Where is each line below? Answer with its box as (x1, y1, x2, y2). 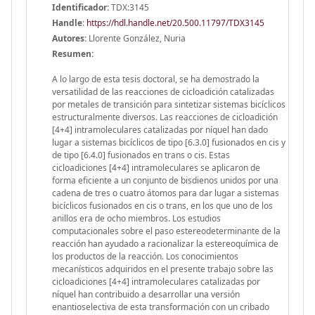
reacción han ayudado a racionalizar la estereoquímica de (52, 237, 278, 250)
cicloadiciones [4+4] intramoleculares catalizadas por (52, 275, 260, 288)
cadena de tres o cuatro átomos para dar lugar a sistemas (52, 186, 279, 199)
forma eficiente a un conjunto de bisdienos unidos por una (52, 174, 278, 186)
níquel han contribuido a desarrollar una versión (52, 288, 240, 300)
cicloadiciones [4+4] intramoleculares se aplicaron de (52, 161, 260, 174)
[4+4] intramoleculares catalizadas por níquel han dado (52, 123, 268, 136)
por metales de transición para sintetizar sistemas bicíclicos (52, 98, 285, 110)
